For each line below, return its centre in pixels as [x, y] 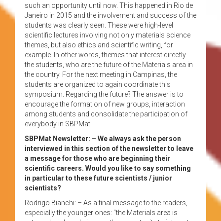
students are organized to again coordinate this [98, 84]
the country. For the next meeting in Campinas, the [101, 74]
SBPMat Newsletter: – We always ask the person [103, 138]
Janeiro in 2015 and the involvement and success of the [110, 15]
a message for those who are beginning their [97, 158]
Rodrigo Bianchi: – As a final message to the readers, [106, 203]
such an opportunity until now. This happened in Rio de [109, 5]
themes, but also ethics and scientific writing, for [99, 45]
